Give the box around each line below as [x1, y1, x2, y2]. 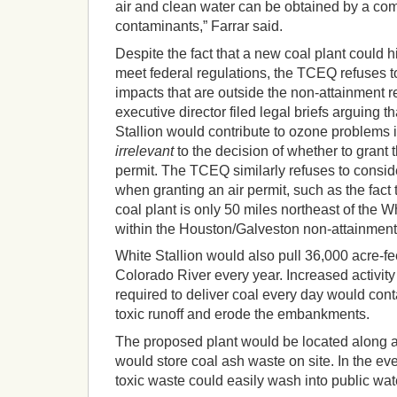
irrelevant [115, 143, 174, 159]
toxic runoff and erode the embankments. [115, 307, 370, 323]
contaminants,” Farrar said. [115, 19, 283, 35]
